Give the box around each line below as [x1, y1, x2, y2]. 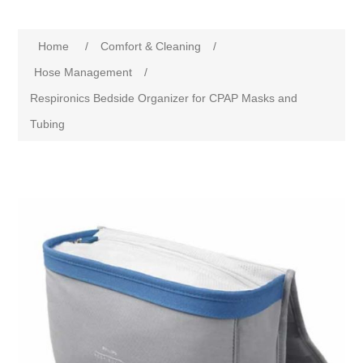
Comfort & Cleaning [100, 40, 202, 53]
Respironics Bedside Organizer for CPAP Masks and [30, 92, 298, 105]
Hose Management [34, 66, 133, 79]
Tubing [30, 117, 66, 131]
